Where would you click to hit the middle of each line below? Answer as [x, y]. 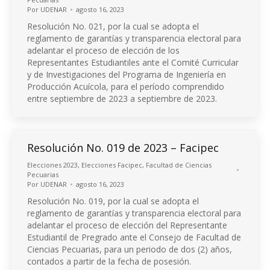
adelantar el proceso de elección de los [103, 51]
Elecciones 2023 [52, 165]
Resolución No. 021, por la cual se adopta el [113, 27]
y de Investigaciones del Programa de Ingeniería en [127, 75]
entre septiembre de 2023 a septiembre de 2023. [122, 99]
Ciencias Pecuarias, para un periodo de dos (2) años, [130, 250]
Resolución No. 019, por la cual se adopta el [113, 201]
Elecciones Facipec [112, 165]
